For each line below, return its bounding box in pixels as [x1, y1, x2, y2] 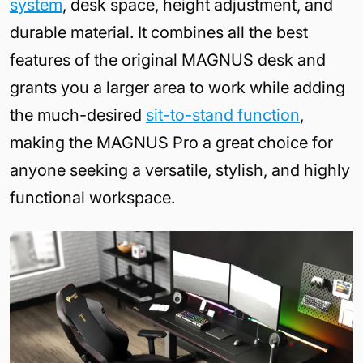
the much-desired [10, 105, 146, 126]
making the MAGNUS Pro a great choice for [10, 133, 333, 153]
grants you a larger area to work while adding [10, 78, 345, 98]
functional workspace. [10, 188, 175, 208]
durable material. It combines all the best [10, 23, 308, 43]
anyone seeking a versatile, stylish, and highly [10, 160, 350, 181]
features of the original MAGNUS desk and [10, 50, 326, 70]
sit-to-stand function [146, 105, 300, 126]
